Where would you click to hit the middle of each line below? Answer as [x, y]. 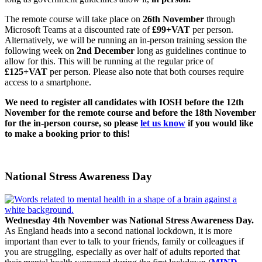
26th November [173, 19]
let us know [163, 123]
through [220, 19]
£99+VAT [171, 30]
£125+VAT [26, 72]
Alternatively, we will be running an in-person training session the [126, 40]
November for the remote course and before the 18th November [130, 113]
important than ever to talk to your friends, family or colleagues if [124, 241]
